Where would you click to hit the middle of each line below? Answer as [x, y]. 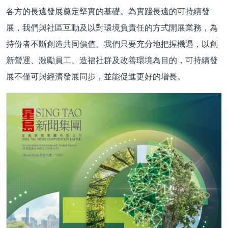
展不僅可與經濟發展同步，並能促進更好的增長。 [96, 76]
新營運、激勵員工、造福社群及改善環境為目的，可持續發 [112, 60]
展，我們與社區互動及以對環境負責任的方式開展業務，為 [112, 27]
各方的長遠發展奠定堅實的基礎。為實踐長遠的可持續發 [108, 11]
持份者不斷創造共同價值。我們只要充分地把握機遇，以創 [112, 44]
